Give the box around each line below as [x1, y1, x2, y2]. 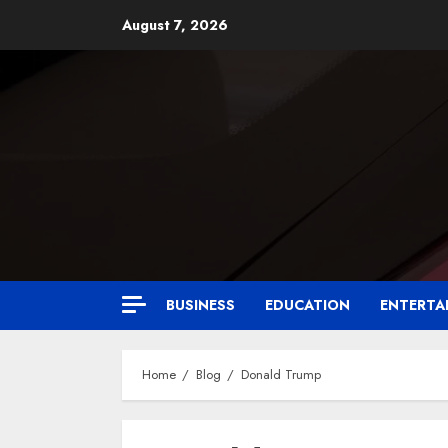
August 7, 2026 [122, 15, 228, 35]
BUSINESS [166, 295, 235, 315]
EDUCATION [265, 295, 350, 315]
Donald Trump [241, 365, 321, 384]
